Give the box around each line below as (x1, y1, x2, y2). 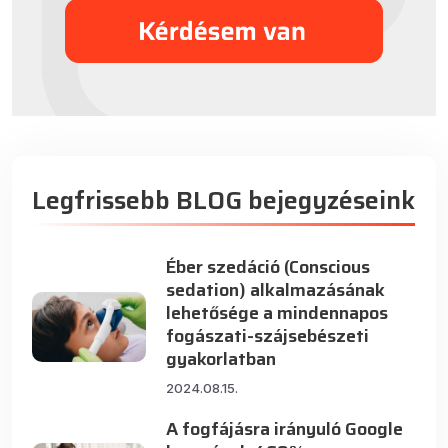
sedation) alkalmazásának (166, 276, 386, 305)
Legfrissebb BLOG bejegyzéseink (32, 181, 415, 221)
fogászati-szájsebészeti (166, 322, 370, 351)
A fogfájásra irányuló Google (166, 415, 404, 444)
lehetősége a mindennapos (166, 299, 389, 328)
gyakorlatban (166, 345, 277, 374)
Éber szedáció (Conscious (166, 253, 371, 282)
